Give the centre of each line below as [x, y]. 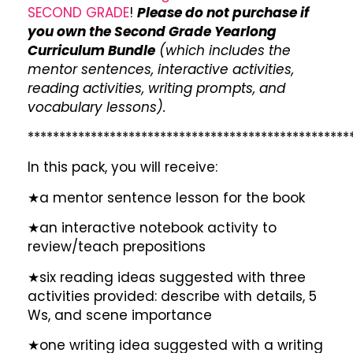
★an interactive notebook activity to [152, 228]
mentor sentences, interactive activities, [161, 69]
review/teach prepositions [117, 247]
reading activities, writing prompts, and [156, 88]
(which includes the [223, 50]
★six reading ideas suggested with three [167, 277]
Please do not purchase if [223, 12]
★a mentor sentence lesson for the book [166, 197]
